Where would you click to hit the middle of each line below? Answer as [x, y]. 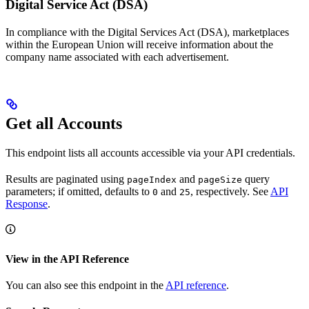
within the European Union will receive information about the [139, 44]
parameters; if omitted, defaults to [79, 191]
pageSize [220, 179]
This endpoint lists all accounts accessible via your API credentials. [150, 152]
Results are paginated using [66, 179]
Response [27, 203]
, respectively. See [230, 191]
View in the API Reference [67, 259]
